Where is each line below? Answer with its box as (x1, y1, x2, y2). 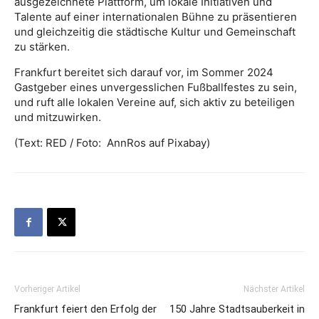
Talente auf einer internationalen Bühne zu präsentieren (14, 10, 297, 24)
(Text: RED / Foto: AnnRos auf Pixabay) (14, 136, 210, 150)
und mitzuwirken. (14, 110, 101, 125)
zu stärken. (14, 40, 70, 54)
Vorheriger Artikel (14, 284, 80, 295)
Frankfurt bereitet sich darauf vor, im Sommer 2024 (14, 66, 273, 80)
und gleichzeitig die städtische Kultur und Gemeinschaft (14, 25, 296, 39)
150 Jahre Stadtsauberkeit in (169, 303, 305, 316)
